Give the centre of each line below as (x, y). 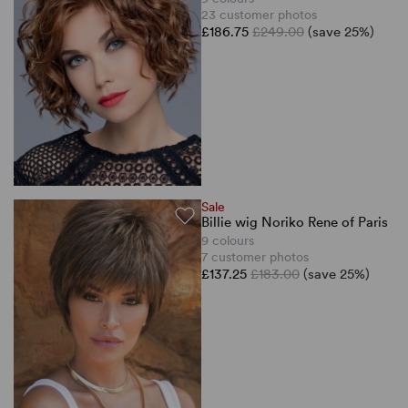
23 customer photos (259, 14)
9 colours (228, 240)
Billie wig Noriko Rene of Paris (295, 222)
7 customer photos (255, 256)
